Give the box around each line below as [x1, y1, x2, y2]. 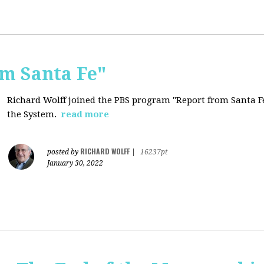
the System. [7, 109, 59, 120]
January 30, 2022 [47, 159, 103, 167]
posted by [47, 148, 80, 156]
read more [61, 109, 109, 120]
